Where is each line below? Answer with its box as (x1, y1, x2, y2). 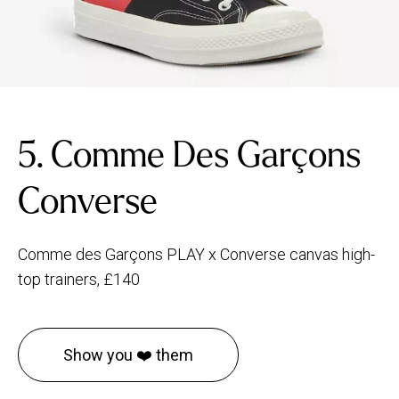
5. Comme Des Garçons (18, 136, 361, 175)
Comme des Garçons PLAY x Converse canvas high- (18, 245, 375, 265)
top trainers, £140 (18, 270, 140, 289)
